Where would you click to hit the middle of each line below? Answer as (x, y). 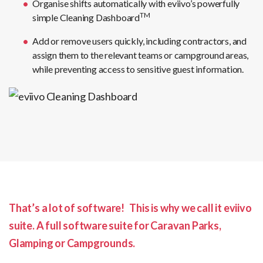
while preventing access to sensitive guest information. (138, 69)
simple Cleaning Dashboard (86, 18)
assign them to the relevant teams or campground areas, (141, 55)
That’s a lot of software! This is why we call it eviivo (130, 208)
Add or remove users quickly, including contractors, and (139, 41)
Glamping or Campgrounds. (72, 243)
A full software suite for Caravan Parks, (129, 225)
